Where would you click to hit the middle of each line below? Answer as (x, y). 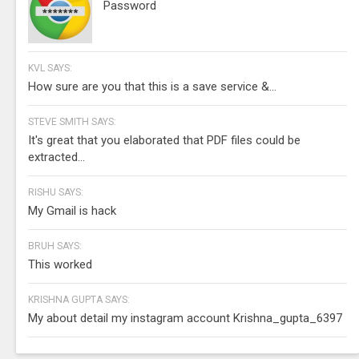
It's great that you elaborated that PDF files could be (164, 140)
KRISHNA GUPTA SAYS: (79, 299)
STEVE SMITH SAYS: (72, 121)
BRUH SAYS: (55, 246)
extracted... (56, 157)
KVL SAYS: (50, 68)
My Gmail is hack (72, 210)
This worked (60, 264)
